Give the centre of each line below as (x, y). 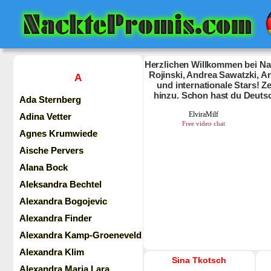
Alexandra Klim (52, 252)
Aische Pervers (51, 150)
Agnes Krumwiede (58, 133)
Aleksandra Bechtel (60, 184)
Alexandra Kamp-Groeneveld (80, 235)
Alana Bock (44, 167)
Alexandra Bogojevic (63, 201)
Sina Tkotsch (199, 260)
